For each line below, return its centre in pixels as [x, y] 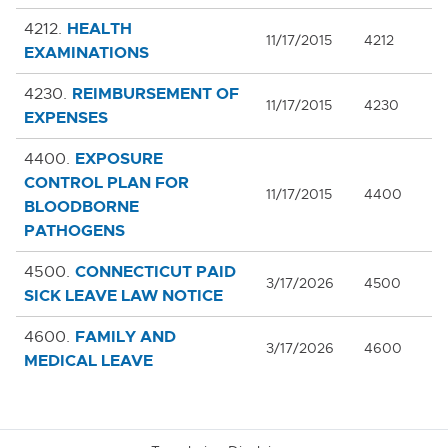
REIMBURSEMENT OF [155, 93]
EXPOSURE [119, 158]
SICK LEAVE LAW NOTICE [123, 295]
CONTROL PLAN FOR [106, 182]
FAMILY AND [125, 336]
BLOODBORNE [81, 206]
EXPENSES [66, 117]
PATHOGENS [74, 230]
